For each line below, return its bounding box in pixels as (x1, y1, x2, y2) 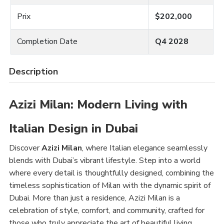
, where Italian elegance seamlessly (82, 142, 207, 153)
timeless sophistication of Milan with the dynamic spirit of (9, 180, 210, 191)
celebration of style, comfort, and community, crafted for (9, 205, 204, 216)
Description (9, 65, 58, 77)
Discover (9, 142, 41, 153)
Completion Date (17, 36, 77, 47)
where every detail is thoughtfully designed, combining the (9, 167, 214, 178)
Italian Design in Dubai (9, 120, 138, 136)
